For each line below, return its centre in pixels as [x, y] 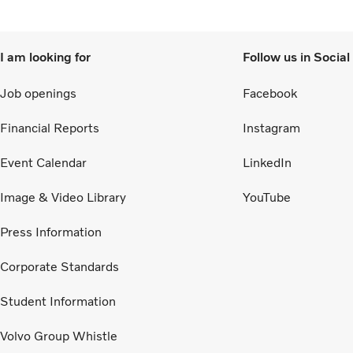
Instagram [271, 128]
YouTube [267, 197]
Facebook [270, 93]
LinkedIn [267, 162]
